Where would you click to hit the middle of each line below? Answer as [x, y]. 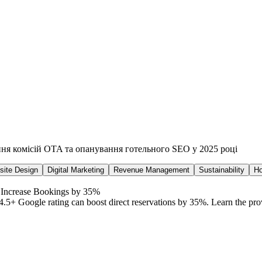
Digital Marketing [76, 170]
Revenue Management [151, 170]
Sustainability [222, 170]
